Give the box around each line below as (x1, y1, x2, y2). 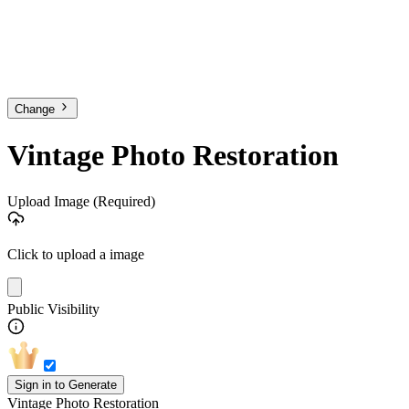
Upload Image (7, 193, 93, 209)
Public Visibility (7, 300, 100, 317)
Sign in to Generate (15, 377, 117, 392)
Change (15, 101, 58, 116)
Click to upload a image (7, 246, 144, 262)
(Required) (93, 193, 155, 209)
